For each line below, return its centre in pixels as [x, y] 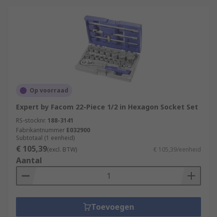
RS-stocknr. [31, 120]
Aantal [29, 160]
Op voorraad [49, 90]
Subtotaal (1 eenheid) [45, 138]
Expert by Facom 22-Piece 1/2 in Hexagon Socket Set [107, 107]
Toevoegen [112, 207]
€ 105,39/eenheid [177, 149]
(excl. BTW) [62, 149]
